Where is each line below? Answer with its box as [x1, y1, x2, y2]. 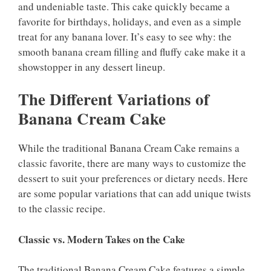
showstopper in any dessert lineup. [18, 59, 165, 74]
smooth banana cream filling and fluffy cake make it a [18, 44, 246, 59]
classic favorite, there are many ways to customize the [18, 156, 246, 171]
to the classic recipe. [18, 201, 105, 216]
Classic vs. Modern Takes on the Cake [18, 231, 185, 247]
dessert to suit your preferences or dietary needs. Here [18, 171, 248, 186]
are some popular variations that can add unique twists [18, 186, 251, 201]
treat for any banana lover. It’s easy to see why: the [18, 29, 232, 44]
